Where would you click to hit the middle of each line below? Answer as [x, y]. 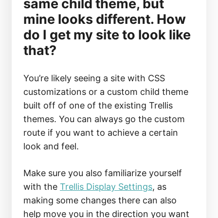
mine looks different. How [105, 19]
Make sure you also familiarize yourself [103, 173]
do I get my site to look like [107, 35]
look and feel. [51, 146]
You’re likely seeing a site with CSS [94, 78]
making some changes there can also [100, 200]
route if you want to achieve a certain [101, 133]
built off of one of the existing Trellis [98, 105]
